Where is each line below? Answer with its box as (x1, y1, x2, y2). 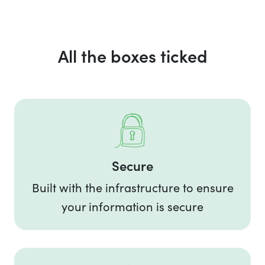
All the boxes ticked (57, 43, 208, 68)
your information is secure (62, 198, 203, 215)
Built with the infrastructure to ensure (31, 179, 234, 196)
